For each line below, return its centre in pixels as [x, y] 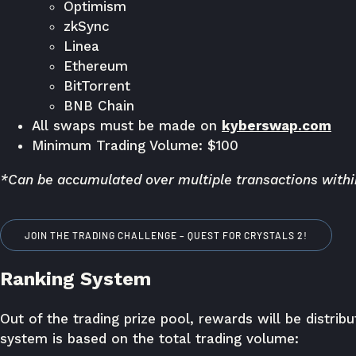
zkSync [87, 26]
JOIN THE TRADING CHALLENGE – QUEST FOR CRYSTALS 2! [166, 235]
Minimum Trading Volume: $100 [135, 145]
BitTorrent [97, 86]
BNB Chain [99, 106]
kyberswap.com [277, 126]
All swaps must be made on [127, 126]
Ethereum [96, 66]
